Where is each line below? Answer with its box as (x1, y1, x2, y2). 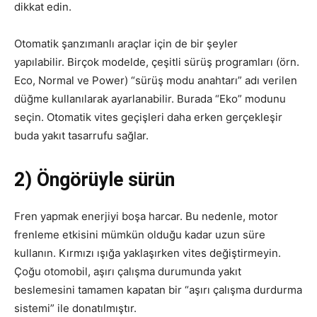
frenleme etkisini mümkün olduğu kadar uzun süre (14, 228, 265, 241)
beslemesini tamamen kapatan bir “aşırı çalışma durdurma (14, 283, 302, 296)
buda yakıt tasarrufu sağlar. (14, 129, 149, 142)
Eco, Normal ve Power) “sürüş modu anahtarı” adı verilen (14, 74, 297, 87)
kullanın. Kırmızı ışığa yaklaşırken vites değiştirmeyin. (14, 246, 281, 260)
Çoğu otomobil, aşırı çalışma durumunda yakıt (14, 265, 241, 278)
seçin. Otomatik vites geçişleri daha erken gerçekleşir (14, 110, 282, 124)
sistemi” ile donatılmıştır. (14, 301, 137, 315)
